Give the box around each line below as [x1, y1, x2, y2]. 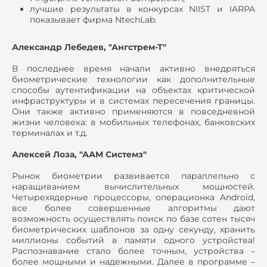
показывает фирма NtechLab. [30, 14, 157, 25]
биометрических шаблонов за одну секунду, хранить [12, 223, 255, 235]
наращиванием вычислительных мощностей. [12, 181, 255, 192]
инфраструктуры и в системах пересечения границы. [12, 95, 255, 106]
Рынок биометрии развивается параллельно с [12, 170, 255, 181]
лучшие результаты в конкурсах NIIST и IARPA [30, 3, 255, 14]
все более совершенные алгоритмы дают [12, 202, 255, 213]
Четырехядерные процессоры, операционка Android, [12, 191, 255, 203]
